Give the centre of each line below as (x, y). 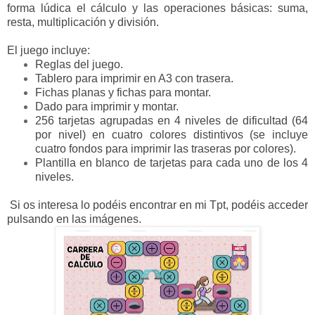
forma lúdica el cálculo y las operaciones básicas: (140, 8)
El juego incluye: (50, 51)
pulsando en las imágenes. (76, 219)
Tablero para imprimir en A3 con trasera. (134, 79)
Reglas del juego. (79, 65)
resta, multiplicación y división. (84, 22)
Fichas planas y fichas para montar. (123, 93)
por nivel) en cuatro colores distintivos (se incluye (172, 135)
